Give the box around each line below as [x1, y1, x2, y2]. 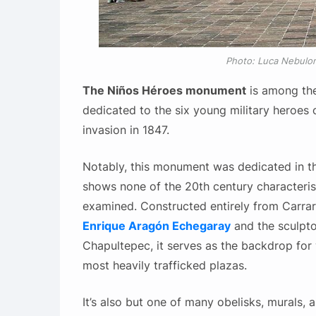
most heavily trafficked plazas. [82, 258, 247, 273]
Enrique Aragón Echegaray [82, 219, 231, 233]
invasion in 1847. [82, 123, 169, 138]
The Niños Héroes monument [82, 83, 246, 98]
